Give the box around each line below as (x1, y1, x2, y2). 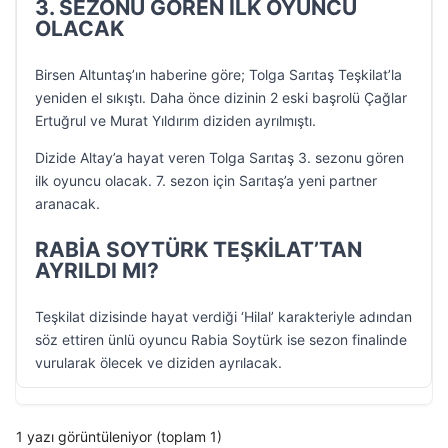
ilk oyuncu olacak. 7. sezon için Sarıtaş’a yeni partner (35, 172, 377, 189)
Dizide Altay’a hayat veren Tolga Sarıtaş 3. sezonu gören (35, 149, 404, 166)
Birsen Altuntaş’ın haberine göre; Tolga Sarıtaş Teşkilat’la (35, 66, 402, 83)
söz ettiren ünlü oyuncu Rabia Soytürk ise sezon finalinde (35, 331, 407, 348)
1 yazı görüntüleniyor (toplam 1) (16, 428, 222, 445)
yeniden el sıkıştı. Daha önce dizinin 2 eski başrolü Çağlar (35, 89, 407, 106)
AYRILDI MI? (35, 258, 159, 283)
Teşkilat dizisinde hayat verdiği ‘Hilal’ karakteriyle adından (35, 308, 412, 325)
